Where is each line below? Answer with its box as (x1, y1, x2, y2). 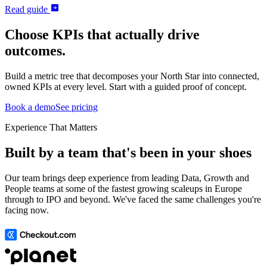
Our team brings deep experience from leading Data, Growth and (5, 172, 249, 183)
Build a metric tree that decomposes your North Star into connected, (5, 70, 259, 81)
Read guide (5, 4, 50, 14)
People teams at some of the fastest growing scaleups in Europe (5, 183, 242, 194)
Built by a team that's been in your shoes (5, 144, 252, 160)
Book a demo (5, 101, 55, 112)
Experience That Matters (5, 122, 97, 132)
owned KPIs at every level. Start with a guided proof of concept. (5, 81, 247, 92)
